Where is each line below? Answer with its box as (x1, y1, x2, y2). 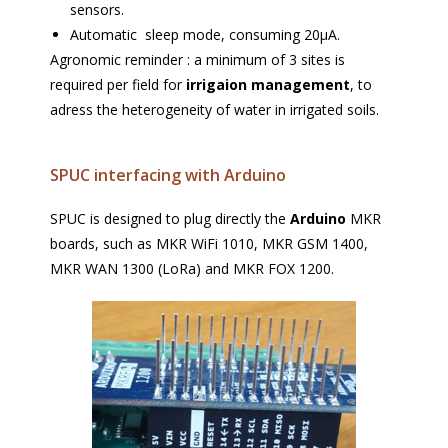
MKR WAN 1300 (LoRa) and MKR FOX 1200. (50, 259, 334, 279)
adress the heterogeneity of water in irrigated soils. (50, 100, 379, 120)
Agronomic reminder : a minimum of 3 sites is (50, 50, 345, 70)
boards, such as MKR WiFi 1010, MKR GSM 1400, (50, 234, 368, 254)
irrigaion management (186, 75, 350, 95)
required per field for (50, 75, 186, 95)
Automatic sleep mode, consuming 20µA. (70, 25, 340, 45)
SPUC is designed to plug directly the (50, 209, 290, 229)
